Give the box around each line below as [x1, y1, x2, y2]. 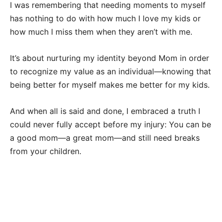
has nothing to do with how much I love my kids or [10, 13, 201, 23]
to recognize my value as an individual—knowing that [10, 66, 211, 76]
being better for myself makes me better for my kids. [10, 79, 210, 90]
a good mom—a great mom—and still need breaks [10, 132, 200, 143]
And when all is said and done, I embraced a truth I [10, 106, 200, 116]
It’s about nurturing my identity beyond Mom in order [10, 53, 209, 63]
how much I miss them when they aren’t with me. [10, 26, 192, 37]
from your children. [10, 146, 81, 156]
